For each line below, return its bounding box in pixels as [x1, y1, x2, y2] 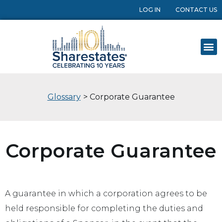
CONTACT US [175, 6, 217, 13]
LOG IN [139, 6, 161, 13]
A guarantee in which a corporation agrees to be [5, 189, 207, 199]
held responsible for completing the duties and [5, 204, 203, 214]
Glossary [47, 92, 81, 102]
